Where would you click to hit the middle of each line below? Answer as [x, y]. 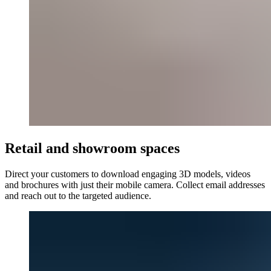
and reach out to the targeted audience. [78, 195]
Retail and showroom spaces [92, 148]
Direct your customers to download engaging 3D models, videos [128, 174]
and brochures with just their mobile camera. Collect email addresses [135, 184]
